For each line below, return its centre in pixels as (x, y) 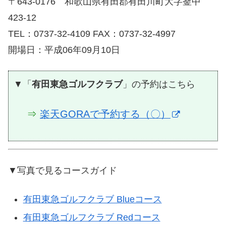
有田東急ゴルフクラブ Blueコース (92, 200)
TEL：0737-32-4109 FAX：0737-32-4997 (92, 34)
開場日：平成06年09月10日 (64, 50)
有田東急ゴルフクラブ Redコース (92, 217)
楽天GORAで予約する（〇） (105, 114)
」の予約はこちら (159, 84)
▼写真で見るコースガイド (63, 170)
